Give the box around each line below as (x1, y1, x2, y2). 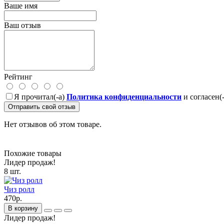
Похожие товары (4, 148, 61, 157)
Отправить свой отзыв (8, 102, 75, 110)
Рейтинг (4, 72, 32, 81)
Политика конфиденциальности (66, 92, 181, 101)
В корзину (8, 204, 38, 212)
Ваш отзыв (4, 20, 41, 29)
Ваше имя (4, 1, 37, 10)
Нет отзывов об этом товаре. (4, 119, 101, 128)
